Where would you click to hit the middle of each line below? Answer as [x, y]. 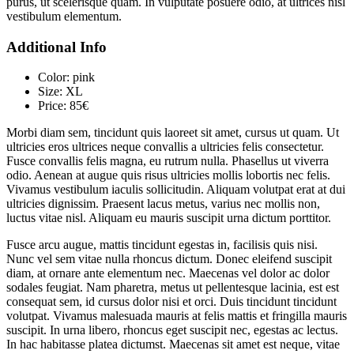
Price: [52, 106]
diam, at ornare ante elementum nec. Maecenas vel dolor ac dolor [168, 273]
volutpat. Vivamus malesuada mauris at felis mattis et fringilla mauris [177, 316]
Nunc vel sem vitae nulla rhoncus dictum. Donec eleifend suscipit [169, 259]
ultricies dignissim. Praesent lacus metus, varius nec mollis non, [163, 204]
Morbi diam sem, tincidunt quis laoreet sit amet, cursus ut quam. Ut [173, 133]
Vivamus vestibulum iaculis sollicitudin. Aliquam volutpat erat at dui [176, 190]
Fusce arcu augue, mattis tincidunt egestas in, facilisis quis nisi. [162, 245]
